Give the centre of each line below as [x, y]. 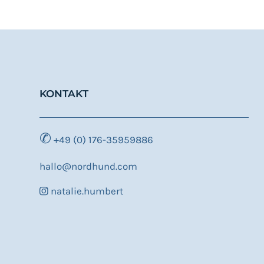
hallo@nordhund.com [88, 166]
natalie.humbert [86, 191]
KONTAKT [64, 94]
